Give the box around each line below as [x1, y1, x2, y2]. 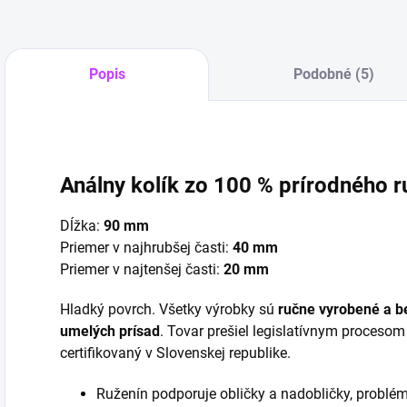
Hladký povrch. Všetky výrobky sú [60, 300, 278, 318]
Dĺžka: [60, 216, 104, 234]
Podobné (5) [293, 65, 374, 83]
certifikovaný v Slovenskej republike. [60, 343, 291, 362]
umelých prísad [60, 322, 160, 340]
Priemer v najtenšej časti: [60, 260, 223, 278]
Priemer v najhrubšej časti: [60, 238, 233, 256]
